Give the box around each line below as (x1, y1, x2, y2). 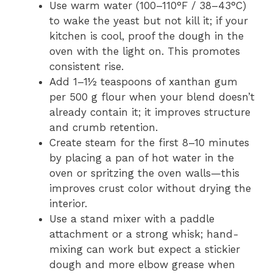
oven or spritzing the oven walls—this (49, 167, 239, 180)
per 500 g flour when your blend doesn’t (49, 91, 255, 104)
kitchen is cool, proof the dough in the (49, 30, 244, 43)
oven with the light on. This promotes (49, 45, 240, 58)
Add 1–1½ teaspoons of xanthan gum (49, 76, 238, 88)
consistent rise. (49, 60, 124, 73)
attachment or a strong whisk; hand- (49, 228, 239, 241)
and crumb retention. (49, 121, 158, 134)
